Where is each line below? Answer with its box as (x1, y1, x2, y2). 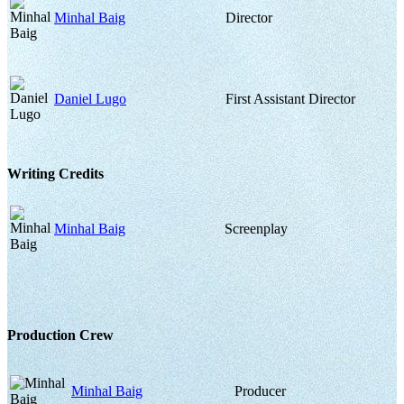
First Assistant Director (225, 90, 355, 106)
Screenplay (225, 221, 288, 237)
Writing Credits (7, 166, 104, 182)
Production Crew (7, 326, 114, 343)
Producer (234, 382, 286, 399)
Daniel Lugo (54, 90, 126, 106)
